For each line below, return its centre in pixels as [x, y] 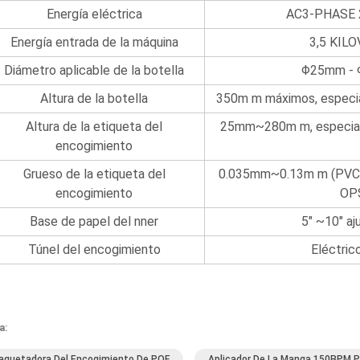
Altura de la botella [94, 98]
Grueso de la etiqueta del [94, 174]
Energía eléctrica [94, 14]
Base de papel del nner [94, 221]
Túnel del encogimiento [94, 250]
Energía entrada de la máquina [94, 42]
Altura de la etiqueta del [94, 127]
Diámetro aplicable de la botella [94, 70]
